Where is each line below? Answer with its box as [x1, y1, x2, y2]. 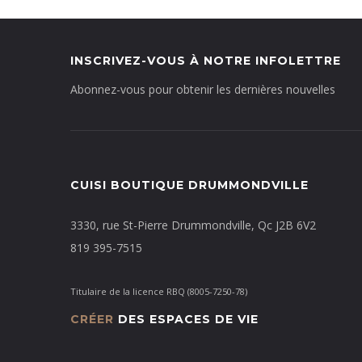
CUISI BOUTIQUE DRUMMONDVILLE [70, 178, 309, 193]
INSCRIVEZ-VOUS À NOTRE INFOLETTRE [70, 53, 341, 69]
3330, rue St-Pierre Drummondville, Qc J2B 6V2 [70, 217, 316, 234]
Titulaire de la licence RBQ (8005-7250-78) [70, 285, 247, 298]
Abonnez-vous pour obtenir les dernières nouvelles [70, 82, 335, 98]
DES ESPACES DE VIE [114, 312, 259, 327]
